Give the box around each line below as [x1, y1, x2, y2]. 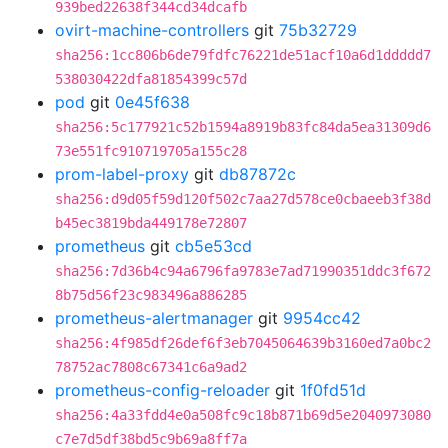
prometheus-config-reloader [55, 380, 270, 400]
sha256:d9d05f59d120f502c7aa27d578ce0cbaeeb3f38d [55, 191, 431, 207]
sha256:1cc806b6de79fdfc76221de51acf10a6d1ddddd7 [55, 47, 431, 63]
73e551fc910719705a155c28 [55, 143, 247, 159]
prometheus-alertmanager [55, 308, 253, 328]
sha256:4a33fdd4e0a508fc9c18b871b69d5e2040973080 [55, 407, 431, 423]
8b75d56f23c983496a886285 [55, 287, 247, 303]
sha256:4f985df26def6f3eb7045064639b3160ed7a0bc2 [55, 335, 431, 351]
